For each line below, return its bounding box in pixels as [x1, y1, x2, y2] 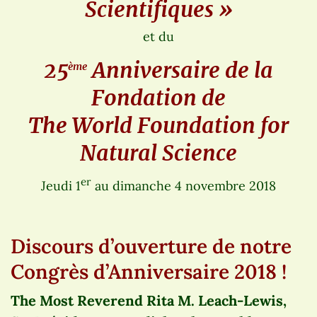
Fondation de [91, 83, 226, 111]
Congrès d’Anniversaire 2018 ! [11, 258, 287, 284]
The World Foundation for [28, 111, 289, 139]
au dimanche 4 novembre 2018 [91, 177, 276, 194]
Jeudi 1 [41, 177, 81, 194]
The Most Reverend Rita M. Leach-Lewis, [11, 291, 287, 309]
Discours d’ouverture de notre [11, 233, 292, 259]
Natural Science [80, 139, 237, 166]
